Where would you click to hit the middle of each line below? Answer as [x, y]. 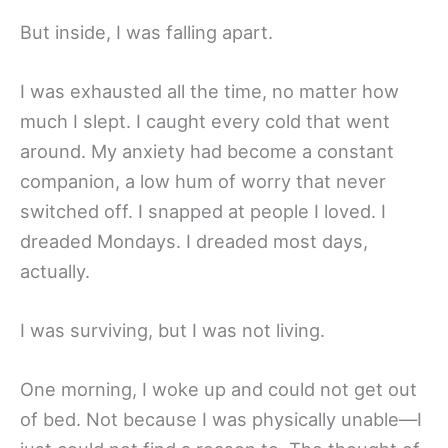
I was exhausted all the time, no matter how [209, 91]
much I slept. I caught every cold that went [205, 121]
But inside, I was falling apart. [146, 31]
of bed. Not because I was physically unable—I [221, 419]
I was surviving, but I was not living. [172, 330]
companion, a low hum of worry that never [203, 181]
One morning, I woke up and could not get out [218, 389]
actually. [55, 271]
